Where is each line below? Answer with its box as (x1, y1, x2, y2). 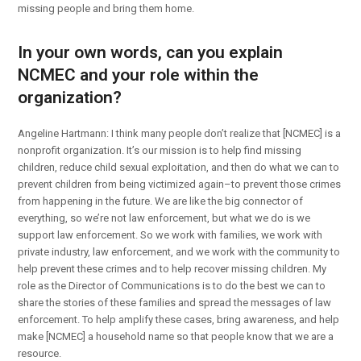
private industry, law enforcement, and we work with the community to (18, 245, 341, 258)
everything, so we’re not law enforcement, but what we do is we (18, 211, 311, 224)
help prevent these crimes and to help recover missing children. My (18, 262, 327, 275)
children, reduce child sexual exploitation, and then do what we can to (18, 160, 340, 173)
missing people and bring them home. (18, 2, 195, 15)
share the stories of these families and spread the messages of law (18, 296, 332, 309)
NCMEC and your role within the (18, 64, 259, 85)
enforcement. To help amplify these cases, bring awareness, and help (18, 313, 340, 326)
